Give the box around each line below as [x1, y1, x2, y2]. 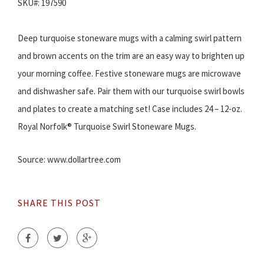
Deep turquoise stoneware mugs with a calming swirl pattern [18, 32, 242, 44]
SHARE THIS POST [18, 197, 101, 209]
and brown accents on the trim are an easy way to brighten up [18, 50, 245, 62]
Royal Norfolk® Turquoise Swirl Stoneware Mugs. [18, 121, 196, 133]
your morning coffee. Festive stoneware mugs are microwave [18, 68, 241, 80]
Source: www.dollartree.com [18, 154, 121, 166]
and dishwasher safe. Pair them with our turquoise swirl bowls [18, 85, 245, 97]
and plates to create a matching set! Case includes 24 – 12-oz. [18, 103, 242, 115]
